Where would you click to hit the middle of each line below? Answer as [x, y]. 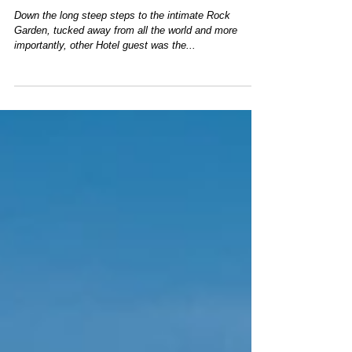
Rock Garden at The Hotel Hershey [132, 17]
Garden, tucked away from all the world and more [126, 62]
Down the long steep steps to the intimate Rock [122, 47]
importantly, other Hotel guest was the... [105, 77]
